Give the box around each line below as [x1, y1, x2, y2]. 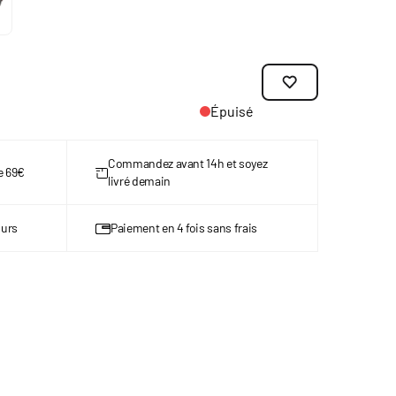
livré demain [108, 173, 171, 188]
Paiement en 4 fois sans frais [110, 220, 257, 235]
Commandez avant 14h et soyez [108, 156, 268, 171]
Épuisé [210, 103, 254, 119]
